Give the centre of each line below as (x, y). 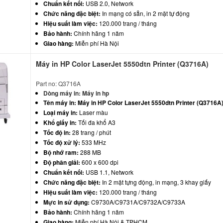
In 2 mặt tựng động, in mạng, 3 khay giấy (156, 182)
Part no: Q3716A (58, 83)
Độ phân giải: (62, 162)
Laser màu (93, 112)
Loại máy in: (61, 112)
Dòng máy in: (63, 93)
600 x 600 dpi (100, 162)
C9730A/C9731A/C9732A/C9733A (138, 202)
